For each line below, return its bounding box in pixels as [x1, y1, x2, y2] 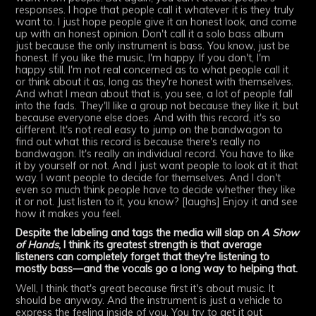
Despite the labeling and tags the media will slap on [16, 226, 262, 240]
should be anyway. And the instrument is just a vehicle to [16, 294, 284, 308]
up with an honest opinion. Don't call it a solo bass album [16, 27, 284, 40]
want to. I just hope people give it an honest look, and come [16, 15, 298, 28]
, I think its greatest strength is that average [59, 238, 262, 252]
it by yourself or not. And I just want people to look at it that [16, 159, 298, 172]
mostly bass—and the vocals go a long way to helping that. [16, 262, 298, 276]
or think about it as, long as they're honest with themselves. [16, 75, 294, 88]
